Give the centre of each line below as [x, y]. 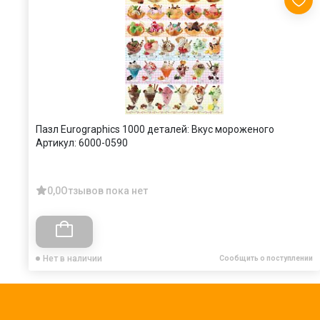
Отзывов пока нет [104, 190]
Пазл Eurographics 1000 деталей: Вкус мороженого [155, 129]
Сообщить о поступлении [266, 258]
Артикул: [56, 142]
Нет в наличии [72, 258]
